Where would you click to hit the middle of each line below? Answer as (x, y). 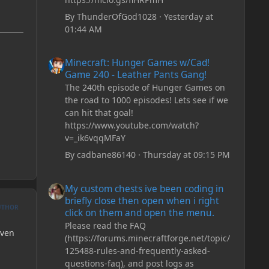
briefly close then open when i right (142, 201)
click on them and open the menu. (139, 213)
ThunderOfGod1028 (116, 16)
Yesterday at (188, 16)
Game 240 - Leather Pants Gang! (135, 75)
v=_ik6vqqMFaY (95, 138)
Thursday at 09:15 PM (186, 155)
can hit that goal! (99, 113)
